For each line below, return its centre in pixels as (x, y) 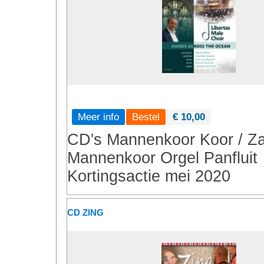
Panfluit (231, 158)
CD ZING (85, 212)
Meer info (98, 117)
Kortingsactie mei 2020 (149, 176)
